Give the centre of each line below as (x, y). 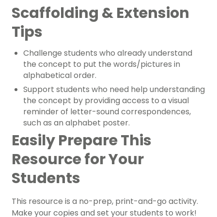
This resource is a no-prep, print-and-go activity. (105, 201)
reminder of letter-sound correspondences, (107, 112)
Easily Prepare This (82, 141)
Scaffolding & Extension (101, 13)
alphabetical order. (60, 76)
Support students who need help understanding (114, 90)
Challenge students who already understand (108, 53)
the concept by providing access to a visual (106, 101)
